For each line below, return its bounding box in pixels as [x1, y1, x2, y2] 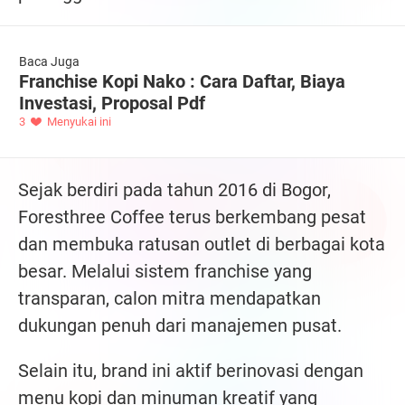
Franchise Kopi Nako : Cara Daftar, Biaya [19, 70, 345, 92]
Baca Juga [19, 53, 80, 69]
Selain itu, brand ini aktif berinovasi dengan [18, 359, 363, 381]
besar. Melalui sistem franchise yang [18, 259, 312, 282]
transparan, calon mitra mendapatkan [18, 287, 321, 309]
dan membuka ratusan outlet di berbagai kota [18, 232, 385, 255]
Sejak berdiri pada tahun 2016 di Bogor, [18, 178, 331, 201]
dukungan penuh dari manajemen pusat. [18, 314, 342, 336]
